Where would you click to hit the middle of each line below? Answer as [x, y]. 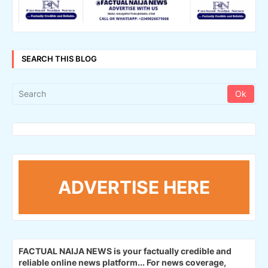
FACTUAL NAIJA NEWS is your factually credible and [125, 251]
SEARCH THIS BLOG [59, 59]
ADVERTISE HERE [134, 187]
